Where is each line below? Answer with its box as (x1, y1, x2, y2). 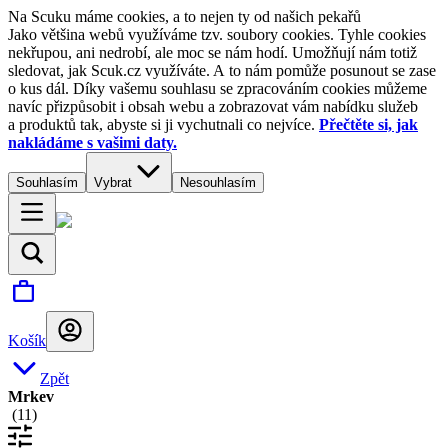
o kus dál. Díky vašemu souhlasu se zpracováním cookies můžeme (8, 80, 427, 97)
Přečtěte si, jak (319, 116, 418, 133)
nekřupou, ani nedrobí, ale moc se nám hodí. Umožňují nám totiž (8, 44, 417, 61)
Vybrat (94, 175, 132, 190)
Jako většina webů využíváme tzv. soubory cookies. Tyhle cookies (8, 26, 426, 43)
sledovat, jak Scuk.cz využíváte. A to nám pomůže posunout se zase (8, 62, 436, 79)
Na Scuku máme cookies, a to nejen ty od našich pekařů (8, 8, 361, 25)
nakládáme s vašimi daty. (8, 134, 177, 151)
